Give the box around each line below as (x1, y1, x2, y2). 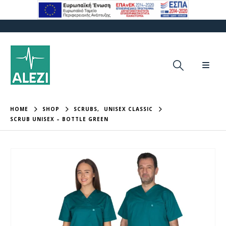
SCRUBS (74, 105, 97, 113)
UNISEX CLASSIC (104, 105, 153, 113)
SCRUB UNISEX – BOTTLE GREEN (10, 116, 108, 123)
